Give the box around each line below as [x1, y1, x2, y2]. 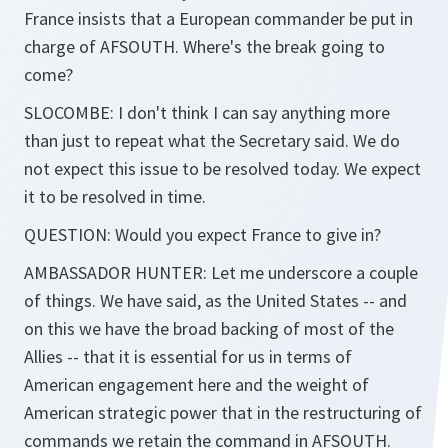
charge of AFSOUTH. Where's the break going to [24, 35, 385, 58]
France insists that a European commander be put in [24, 7, 413, 30]
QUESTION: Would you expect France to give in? [24, 223, 381, 246]
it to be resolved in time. [24, 185, 206, 208]
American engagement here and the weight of [24, 373, 369, 396]
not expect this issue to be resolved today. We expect [24, 157, 421, 180]
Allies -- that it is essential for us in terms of [24, 345, 352, 368]
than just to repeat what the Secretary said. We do [24, 129, 400, 152]
